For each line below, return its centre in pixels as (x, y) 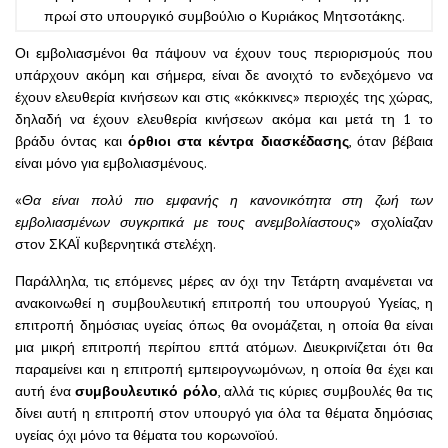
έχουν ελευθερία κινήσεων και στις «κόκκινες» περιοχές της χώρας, (224, 96)
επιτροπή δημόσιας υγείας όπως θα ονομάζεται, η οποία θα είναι (224, 324)
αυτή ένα (45, 390)
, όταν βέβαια (390, 140)
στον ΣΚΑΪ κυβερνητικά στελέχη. (115, 243)
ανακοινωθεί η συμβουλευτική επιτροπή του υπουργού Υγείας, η (224, 302)
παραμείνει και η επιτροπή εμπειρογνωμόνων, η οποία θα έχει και (224, 368)
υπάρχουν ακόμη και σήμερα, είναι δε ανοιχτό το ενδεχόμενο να (224, 74)
